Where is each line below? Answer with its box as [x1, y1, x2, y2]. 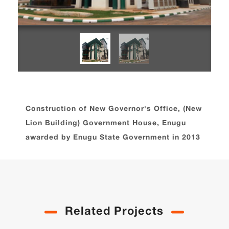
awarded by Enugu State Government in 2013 [26, 133, 201, 142]
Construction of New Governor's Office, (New [26, 104, 202, 113]
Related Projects [65, 205, 164, 219]
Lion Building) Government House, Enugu [26, 119, 187, 128]
